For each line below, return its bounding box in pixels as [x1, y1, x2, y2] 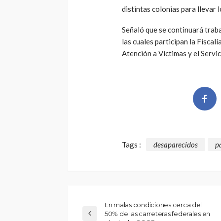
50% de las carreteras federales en [105, 210, 211, 218]
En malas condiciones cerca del [105, 201, 202, 209]
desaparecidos [153, 140, 198, 149]
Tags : [122, 140, 141, 149]
